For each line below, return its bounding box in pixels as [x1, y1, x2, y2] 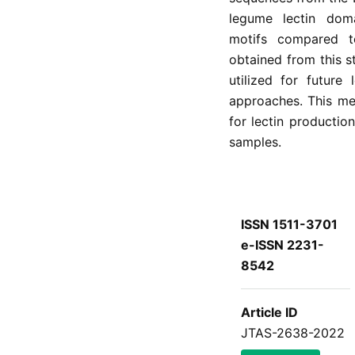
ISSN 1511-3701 [240, 216, 338, 232]
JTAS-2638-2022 [240, 324, 345, 341]
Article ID [240, 303, 298, 320]
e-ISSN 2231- [240, 236, 324, 253]
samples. [228, 133, 281, 150]
